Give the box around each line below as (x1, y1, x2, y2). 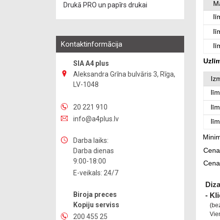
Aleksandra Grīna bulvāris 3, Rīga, (73, 70, 175, 78)
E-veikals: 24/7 (73, 169, 118, 177)
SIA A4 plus (73, 59, 109, 67)
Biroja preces (73, 191, 117, 198)
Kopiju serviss (73, 201, 119, 209)
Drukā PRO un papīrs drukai (63, 1, 147, 9)
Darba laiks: (73, 137, 109, 144)
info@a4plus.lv (73, 115, 119, 123)
